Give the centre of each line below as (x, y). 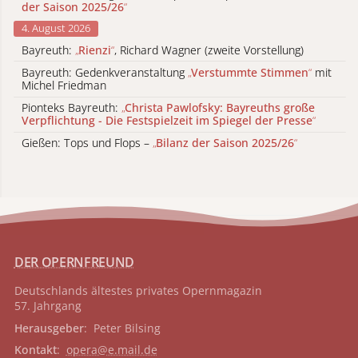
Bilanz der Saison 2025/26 (225, 143)
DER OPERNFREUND (74, 263)
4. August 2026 (56, 28)
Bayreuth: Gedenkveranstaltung (105, 72)
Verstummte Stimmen (250, 72)
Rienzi (95, 50)
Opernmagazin (220, 291)
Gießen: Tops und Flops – (87, 143)
